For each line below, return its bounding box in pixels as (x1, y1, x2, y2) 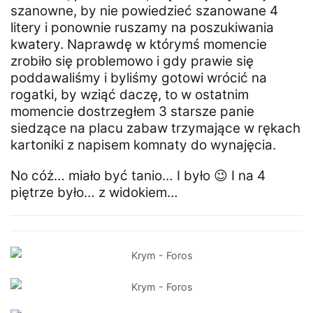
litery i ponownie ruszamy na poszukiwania (10, 19, 274, 36)
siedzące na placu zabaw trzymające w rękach (10, 119, 300, 136)
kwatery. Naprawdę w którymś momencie (10, 36, 267, 52)
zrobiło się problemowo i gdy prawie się (10, 52, 254, 69)
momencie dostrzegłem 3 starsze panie (10, 103, 254, 119)
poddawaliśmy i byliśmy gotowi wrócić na (10, 69, 267, 86)
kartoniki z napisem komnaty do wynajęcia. (10, 136, 276, 153)
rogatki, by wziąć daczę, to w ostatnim (10, 86, 249, 103)
